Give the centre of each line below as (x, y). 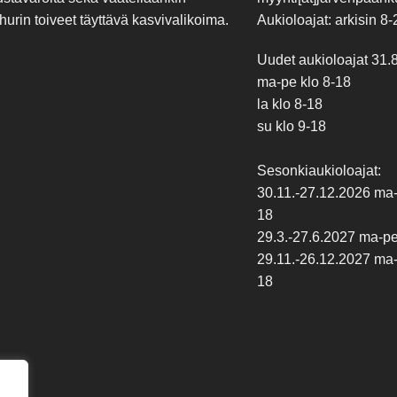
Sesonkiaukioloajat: (319, 171)
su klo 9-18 (291, 127)
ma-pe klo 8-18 (304, 82)
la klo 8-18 (289, 105)
